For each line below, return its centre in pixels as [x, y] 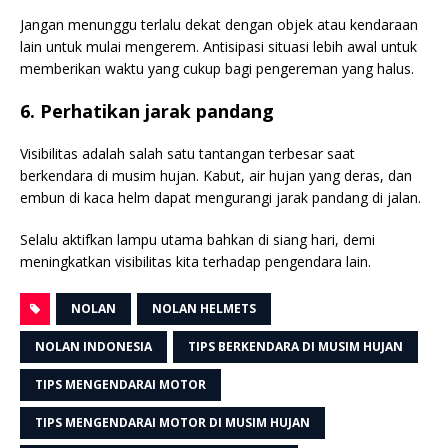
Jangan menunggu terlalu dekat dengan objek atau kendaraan [219, 24]
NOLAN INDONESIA [93, 346]
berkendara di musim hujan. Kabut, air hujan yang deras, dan [216, 175]
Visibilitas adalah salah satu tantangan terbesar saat [187, 153]
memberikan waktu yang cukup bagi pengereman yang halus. [217, 68]
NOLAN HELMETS [204, 308]
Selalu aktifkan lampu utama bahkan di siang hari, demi [197, 239]
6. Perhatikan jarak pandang [147, 110]
